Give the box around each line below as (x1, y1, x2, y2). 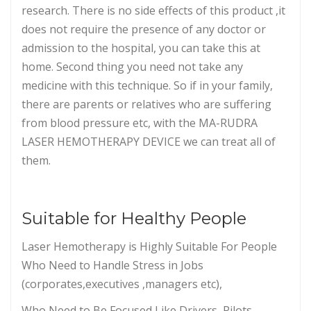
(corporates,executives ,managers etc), (22, 276, 222, 292)
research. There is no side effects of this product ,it (22, 2, 285, 18)
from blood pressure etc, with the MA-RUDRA (22, 115, 258, 131)
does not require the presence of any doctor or (22, 21, 266, 37)
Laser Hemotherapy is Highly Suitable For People (22, 238, 277, 254)
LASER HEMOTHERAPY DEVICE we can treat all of (22, 133, 276, 149)
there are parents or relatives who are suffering (22, 96, 271, 112)
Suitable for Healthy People (22, 208, 246, 228)
